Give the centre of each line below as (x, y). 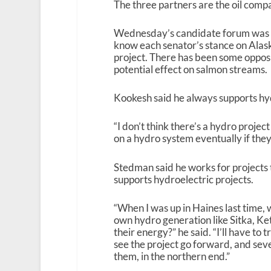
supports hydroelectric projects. (183, 179)
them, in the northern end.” (171, 256)
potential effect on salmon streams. (190, 69)
